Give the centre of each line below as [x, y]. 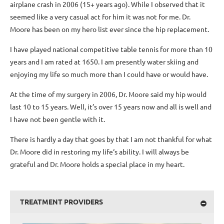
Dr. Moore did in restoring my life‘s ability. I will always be [99, 151]
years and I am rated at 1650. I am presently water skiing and [104, 61]
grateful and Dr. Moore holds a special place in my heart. [97, 164]
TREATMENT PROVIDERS [61, 201]
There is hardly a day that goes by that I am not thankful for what [111, 139]
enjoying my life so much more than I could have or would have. [109, 74]
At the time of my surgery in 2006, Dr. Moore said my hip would [108, 94]
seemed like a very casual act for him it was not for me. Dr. [100, 16]
